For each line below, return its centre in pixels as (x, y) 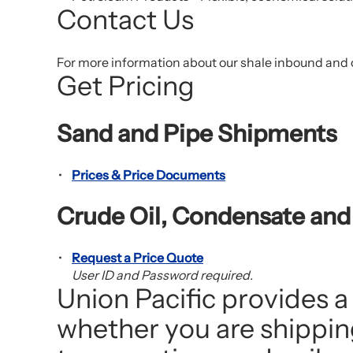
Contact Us (125, 20)
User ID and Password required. (162, 275)
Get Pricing (126, 86)
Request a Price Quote (137, 258)
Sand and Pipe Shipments (197, 134)
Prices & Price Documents (149, 175)
